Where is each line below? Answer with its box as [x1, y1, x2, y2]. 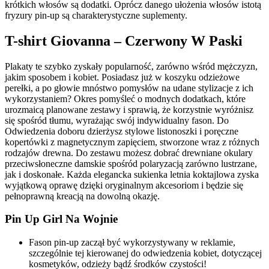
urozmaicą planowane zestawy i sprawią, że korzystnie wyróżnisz [5, 104, 253, 115]
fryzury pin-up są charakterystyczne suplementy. [5, 10, 187, 20]
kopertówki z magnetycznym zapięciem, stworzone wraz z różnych [5, 136, 259, 147]
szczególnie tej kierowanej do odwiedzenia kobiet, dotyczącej [29, 248, 262, 259]
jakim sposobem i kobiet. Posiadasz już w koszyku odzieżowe [5, 71, 240, 82]
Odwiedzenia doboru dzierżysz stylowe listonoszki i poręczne [5, 125, 238, 136]
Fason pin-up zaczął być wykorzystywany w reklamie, [29, 237, 235, 248]
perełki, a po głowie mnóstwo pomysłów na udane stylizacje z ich [5, 82, 253, 93]
